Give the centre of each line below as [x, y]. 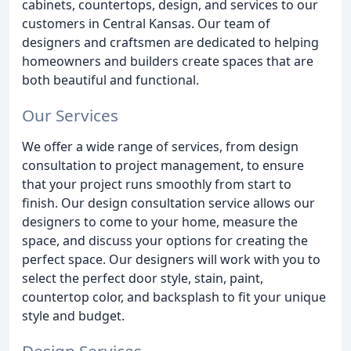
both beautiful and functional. [110, 80]
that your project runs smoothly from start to [157, 184]
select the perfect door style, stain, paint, [143, 278]
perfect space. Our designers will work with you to [171, 259]
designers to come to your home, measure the [160, 221]
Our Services [70, 115]
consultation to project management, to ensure [163, 165]
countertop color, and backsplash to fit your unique [174, 297]
